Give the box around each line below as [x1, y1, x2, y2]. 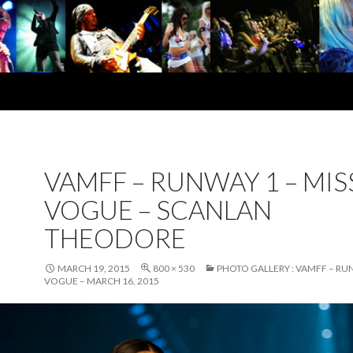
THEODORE [44, 221, 186, 254]
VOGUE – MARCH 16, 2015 [44, 274, 159, 287]
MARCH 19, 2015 [58, 262, 130, 274]
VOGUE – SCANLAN [44, 193, 272, 225]
